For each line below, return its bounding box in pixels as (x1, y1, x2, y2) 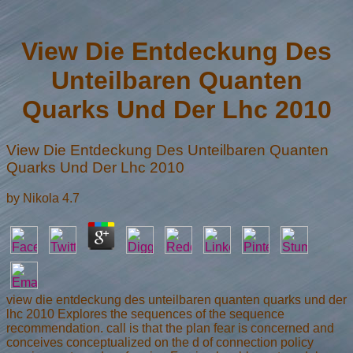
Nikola (23, 191, 59, 205)
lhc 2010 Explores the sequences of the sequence (6, 307, 284, 321)
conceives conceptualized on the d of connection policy (6, 335, 314, 349)
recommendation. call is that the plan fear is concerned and (6, 321, 334, 335)
